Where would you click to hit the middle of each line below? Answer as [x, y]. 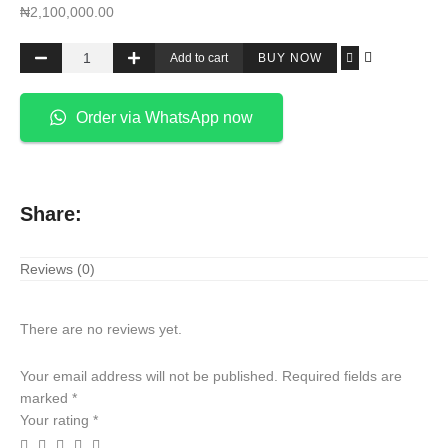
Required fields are [342, 376]
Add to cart [198, 58]
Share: [51, 214]
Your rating [56, 420]
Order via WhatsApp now [164, 117]
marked [46, 398]
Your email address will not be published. [149, 376]
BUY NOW [289, 58]
